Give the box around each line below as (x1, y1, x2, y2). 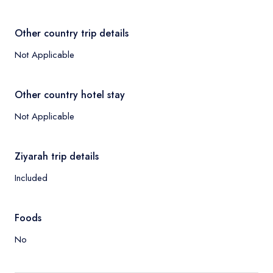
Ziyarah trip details (15, 149, 99, 163)
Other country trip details (15, 26, 129, 40)
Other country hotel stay (15, 88, 125, 102)
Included (15, 171, 48, 185)
